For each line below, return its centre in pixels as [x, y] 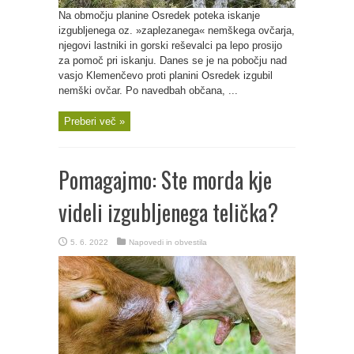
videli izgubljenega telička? [168, 212]
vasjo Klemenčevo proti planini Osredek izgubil [166, 75]
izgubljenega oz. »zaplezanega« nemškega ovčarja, [177, 30]
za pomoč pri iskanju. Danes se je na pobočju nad [173, 60]
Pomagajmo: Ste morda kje [165, 180]
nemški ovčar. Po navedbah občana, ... [148, 90]
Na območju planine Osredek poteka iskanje [159, 15]
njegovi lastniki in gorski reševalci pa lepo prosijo [170, 45]
